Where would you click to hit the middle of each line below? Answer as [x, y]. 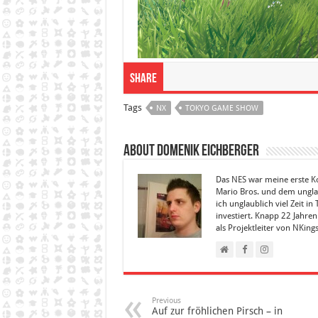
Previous [166, 300]
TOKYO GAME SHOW [221, 108]
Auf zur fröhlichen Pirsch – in [217, 311]
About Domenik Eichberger [191, 151]
